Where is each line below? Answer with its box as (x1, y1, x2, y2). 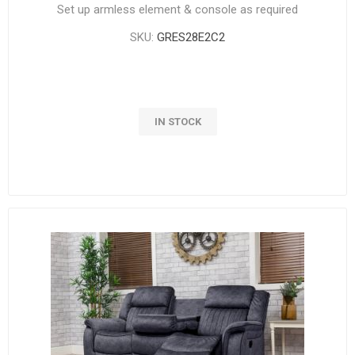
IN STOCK (154, 115, 201, 128)
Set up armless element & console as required (57, 2, 298, 17)
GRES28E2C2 (157, 29, 225, 44)
